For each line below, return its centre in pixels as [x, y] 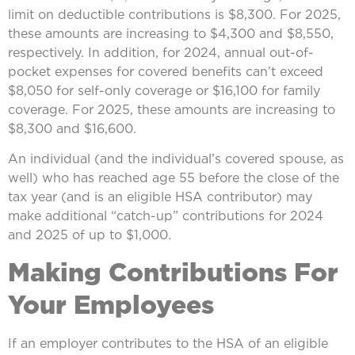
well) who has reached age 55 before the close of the [174, 178]
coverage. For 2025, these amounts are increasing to [172, 109]
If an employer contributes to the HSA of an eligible [168, 343]
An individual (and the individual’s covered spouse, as [176, 159]
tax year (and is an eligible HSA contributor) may [160, 197]
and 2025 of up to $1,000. [90, 235]
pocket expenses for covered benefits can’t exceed [166, 71]
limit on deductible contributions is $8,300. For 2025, [174, 14]
